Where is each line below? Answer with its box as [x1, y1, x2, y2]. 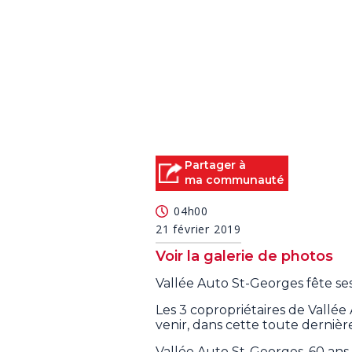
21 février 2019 [156, 221, 241, 236]
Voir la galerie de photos [156, 247, 333, 265]
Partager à [185, 158, 246, 173]
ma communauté [185, 173, 284, 188]
